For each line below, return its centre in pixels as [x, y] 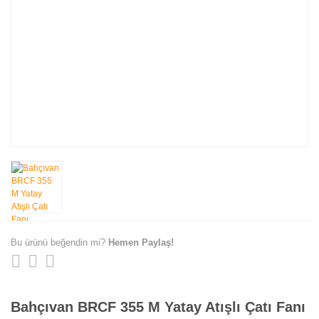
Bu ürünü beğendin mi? [59, 242]
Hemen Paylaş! [141, 242]
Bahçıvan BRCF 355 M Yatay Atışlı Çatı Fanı [158, 307]
